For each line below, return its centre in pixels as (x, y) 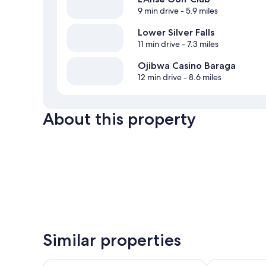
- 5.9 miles (198, 11)
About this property (119, 119)
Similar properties (112, 240)
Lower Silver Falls (176, 33)
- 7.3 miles (199, 44)
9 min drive (158, 11)
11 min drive (159, 44)
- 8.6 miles (202, 77)
